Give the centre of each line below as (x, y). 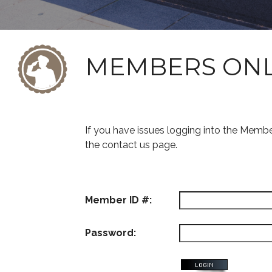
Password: (110, 233)
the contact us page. (131, 145)
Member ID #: (118, 200)
